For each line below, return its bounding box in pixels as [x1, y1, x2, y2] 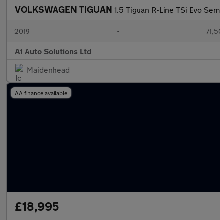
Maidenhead [27, 65, 70, 74]
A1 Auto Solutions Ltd [15, 46, 92, 55]
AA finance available [15, 89, 67, 96]
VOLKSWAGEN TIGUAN [15, 4, 114, 15]
